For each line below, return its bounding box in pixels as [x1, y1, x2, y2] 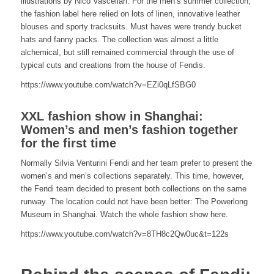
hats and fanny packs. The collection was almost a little [20, 34, 218, 44]
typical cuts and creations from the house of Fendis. [20, 60, 206, 70]
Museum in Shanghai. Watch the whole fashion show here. [20, 209, 228, 219]
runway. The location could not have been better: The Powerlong [20, 196, 248, 206]
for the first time [20, 136, 116, 150]
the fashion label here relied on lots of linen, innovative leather [20, 9, 240, 18]
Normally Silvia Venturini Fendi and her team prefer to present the [20, 158, 252, 168]
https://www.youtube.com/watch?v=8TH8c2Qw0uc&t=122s [20, 229, 229, 239]
